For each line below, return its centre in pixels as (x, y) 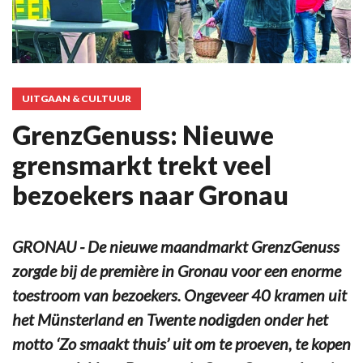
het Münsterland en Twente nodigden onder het (170, 320)
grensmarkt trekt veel (142, 165)
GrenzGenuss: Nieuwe (143, 135)
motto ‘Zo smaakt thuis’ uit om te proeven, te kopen (181, 344)
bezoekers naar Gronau (150, 195)
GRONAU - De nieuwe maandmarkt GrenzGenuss (176, 247)
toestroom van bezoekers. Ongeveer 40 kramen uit (179, 295)
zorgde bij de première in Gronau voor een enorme (177, 271)
